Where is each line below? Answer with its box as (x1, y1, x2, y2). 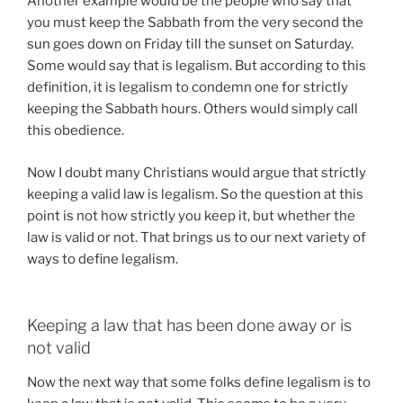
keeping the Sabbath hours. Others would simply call (27, 101, 358, 117)
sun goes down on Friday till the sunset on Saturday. (27, 36, 354, 52)
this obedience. (27, 122, 124, 139)
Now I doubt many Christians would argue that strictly (27, 164, 366, 181)
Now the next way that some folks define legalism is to (27, 373, 371, 390)
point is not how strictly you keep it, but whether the (27, 207, 355, 224)
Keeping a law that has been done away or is (27, 316, 352, 335)
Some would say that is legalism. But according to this (27, 58, 366, 74)
